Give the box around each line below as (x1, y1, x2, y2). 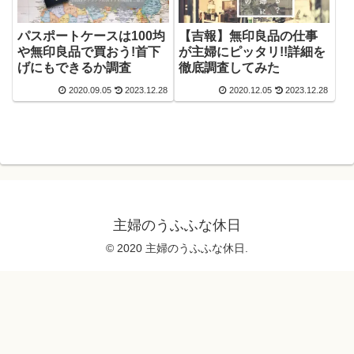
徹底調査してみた (179, 60, 281, 74)
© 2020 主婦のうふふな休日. (106, 242, 248, 255)
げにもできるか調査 (17, 60, 132, 74)
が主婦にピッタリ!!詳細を (179, 44, 326, 58)
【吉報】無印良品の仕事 (179, 28, 318, 43)
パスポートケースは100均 (17, 28, 166, 43)
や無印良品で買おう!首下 (17, 44, 161, 58)
